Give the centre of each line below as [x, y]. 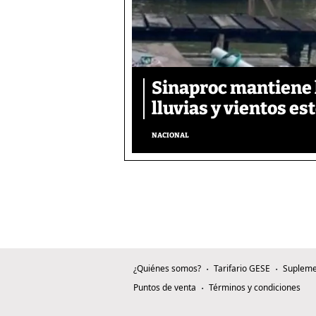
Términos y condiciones [255, 288]
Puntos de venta [165, 288]
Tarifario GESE [242, 269]
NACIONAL [170, 136]
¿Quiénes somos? [167, 269]
